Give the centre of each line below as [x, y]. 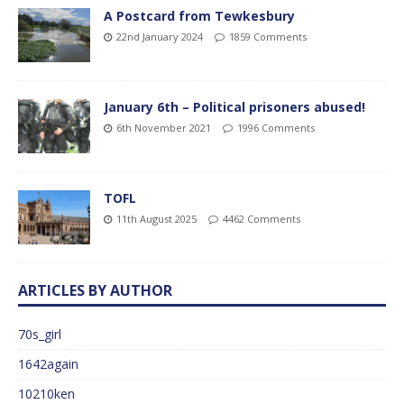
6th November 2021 [164, 127]
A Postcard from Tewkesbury [199, 15]
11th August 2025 [156, 219]
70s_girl [40, 335]
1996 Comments [276, 127]
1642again [48, 364]
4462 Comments [262, 219]
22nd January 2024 [160, 36]
